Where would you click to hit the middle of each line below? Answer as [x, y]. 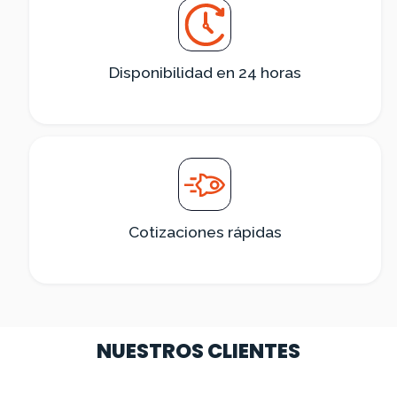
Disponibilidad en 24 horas [205, 73]
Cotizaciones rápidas [205, 233]
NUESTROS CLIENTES [198, 351]
